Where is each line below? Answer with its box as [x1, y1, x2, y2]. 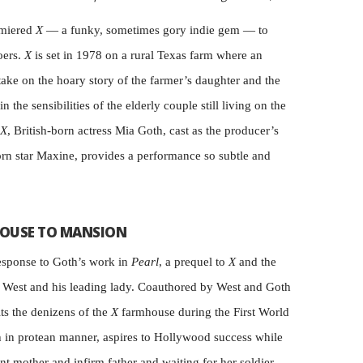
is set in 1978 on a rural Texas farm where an [32, 49, 263, 62]
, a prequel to [159, 255, 228, 268]
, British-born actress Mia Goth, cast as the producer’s [7, 124, 279, 137]
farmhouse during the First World [118, 305, 289, 318]
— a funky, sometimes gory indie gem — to [43, 23, 268, 36]
